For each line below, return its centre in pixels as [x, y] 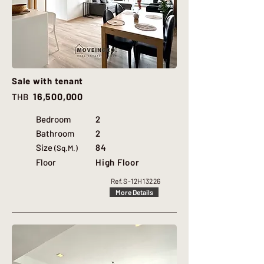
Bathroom [55, 133]
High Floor [118, 162]
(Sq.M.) [66, 148]
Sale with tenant [47, 81]
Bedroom [53, 119]
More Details [134, 192]
